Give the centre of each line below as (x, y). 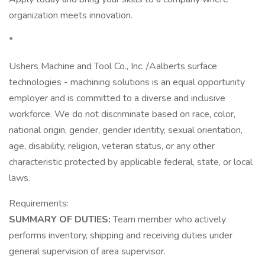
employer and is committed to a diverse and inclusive (117, 98)
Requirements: (39, 203)
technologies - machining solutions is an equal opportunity (127, 82)
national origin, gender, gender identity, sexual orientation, (126, 130)
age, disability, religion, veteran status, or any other (112, 146)
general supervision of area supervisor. (87, 251)
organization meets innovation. (71, 15)
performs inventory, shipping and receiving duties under (121, 235)
